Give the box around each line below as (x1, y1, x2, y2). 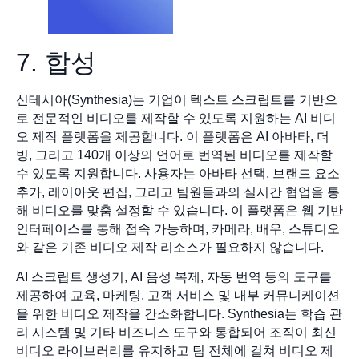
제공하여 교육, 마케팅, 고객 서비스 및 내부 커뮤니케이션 (16, 288, 340, 303)
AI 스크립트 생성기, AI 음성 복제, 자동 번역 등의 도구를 (16, 270, 332, 284)
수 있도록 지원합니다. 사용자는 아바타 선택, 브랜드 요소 (16, 167, 340, 181)
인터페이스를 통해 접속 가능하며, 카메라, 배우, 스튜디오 (16, 222, 340, 236)
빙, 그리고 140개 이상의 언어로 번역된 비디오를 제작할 (16, 148, 333, 163)
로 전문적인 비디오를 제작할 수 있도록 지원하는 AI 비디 (16, 111, 336, 126)
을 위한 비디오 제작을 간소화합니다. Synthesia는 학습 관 (16, 307, 342, 321)
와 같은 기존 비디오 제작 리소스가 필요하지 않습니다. (16, 240, 324, 255)
